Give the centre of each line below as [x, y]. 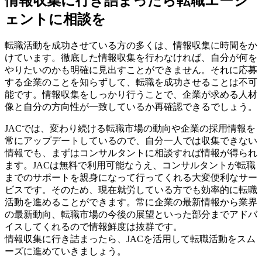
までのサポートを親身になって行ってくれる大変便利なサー [131, 178]
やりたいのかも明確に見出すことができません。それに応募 [131, 70]
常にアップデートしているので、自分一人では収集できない [131, 141]
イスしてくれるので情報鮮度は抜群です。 [94, 227]
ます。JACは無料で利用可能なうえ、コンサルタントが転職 [130, 166]
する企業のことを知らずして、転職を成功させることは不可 [131, 82]
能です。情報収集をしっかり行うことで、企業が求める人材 [131, 95]
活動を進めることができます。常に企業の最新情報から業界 [131, 202]
